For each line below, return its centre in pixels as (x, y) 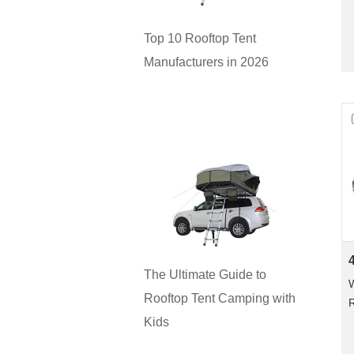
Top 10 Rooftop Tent (200, 38)
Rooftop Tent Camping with (220, 299)
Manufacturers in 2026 (206, 62)
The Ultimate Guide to (205, 275)
